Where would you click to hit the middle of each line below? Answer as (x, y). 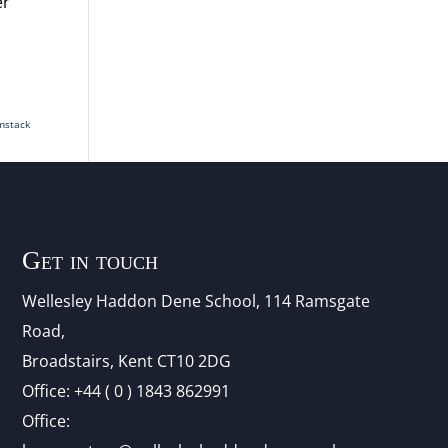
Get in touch (89, 260)
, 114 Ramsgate (312, 300)
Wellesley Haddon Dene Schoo (136, 300)
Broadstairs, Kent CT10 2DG (126, 360)
